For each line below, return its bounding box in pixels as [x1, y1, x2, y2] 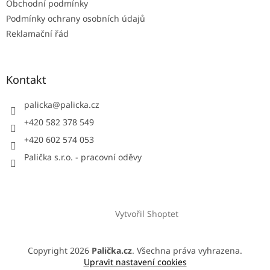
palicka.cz [60, 98, 99, 110]
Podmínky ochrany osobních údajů [6, 12, 145, 24]
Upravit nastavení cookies [83, 256, 187, 268]
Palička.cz [92, 244, 132, 256]
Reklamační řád [6, 27, 69, 39]
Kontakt [6, 72, 46, 87]
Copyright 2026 [28, 244, 92, 256]
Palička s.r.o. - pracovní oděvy [24, 151, 142, 163]
